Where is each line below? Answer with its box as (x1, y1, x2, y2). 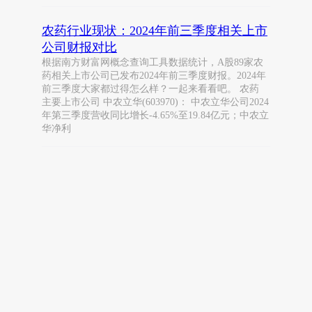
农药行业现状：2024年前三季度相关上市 (42, 24, 267, 38)
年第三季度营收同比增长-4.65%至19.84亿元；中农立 (42, 110, 269, 120)
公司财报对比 (42, 40, 117, 54)
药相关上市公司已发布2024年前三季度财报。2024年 (42, 70, 266, 81)
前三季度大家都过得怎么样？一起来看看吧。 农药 (42, 84, 259, 94)
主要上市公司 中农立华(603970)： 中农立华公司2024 (42, 97, 269, 107)
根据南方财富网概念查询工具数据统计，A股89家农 (42, 57, 263, 68)
